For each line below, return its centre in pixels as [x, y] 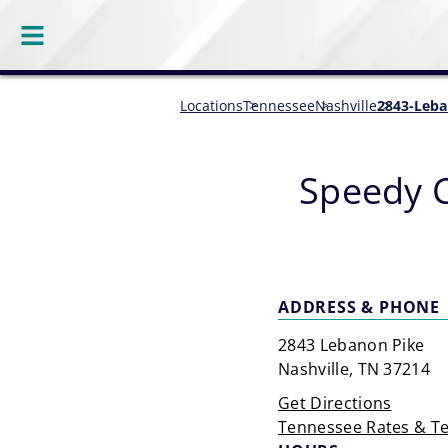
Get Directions [335, 403]
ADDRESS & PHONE [359, 307]
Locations [211, 105]
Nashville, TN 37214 [354, 369]
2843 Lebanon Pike [351, 345]
